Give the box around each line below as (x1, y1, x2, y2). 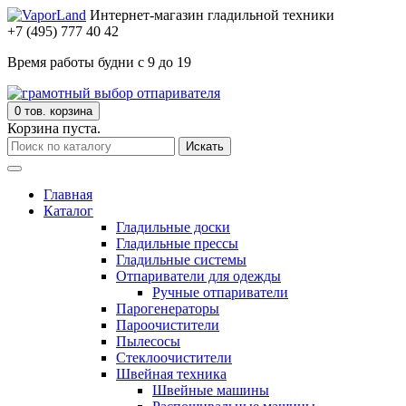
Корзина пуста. (7, 121, 101, 136)
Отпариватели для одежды (116, 268, 281, 284)
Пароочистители (116, 317, 219, 333)
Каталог (43, 203, 93, 218)
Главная (43, 187, 92, 202)
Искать (186, 140, 224, 153)
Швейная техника (116, 366, 227, 382)
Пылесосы (116, 333, 180, 349)
